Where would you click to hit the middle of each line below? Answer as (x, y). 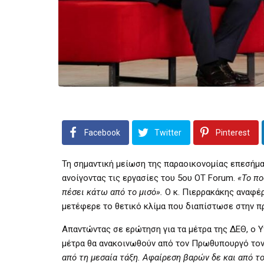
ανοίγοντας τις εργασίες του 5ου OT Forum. (150, 178)
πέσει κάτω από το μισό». (112, 192)
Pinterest (233, 132)
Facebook (102, 132)
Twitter (168, 132)
